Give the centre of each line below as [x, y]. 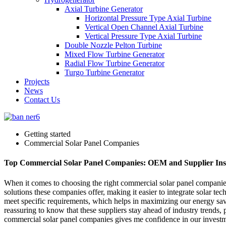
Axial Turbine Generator [104, 9]
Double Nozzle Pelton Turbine [113, 45]
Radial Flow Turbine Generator [115, 63]
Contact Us [42, 100]
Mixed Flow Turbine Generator [115, 54]
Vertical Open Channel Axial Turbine [144, 27]
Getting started [47, 134]
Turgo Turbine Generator [104, 72]
